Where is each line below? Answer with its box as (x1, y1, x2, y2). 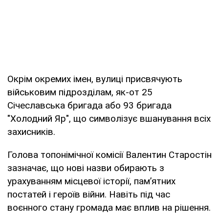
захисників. (7, 126, 55, 138)
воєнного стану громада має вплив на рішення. (7, 202, 211, 214)
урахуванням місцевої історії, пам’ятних (7, 175, 175, 187)
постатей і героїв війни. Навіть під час (7, 189, 170, 200)
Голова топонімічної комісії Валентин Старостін (7, 149, 212, 161)
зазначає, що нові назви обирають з (7, 162, 164, 174)
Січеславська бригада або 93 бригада (7, 100, 172, 111)
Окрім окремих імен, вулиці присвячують (7, 73, 182, 85)
